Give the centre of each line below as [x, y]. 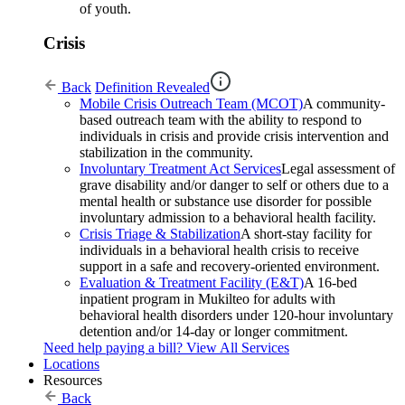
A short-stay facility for [306, 234]
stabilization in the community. [166, 153]
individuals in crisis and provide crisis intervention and [234, 137]
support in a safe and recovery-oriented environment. [230, 267]
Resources [73, 381]
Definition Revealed [152, 88]
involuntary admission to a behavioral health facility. [228, 218]
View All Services [238, 348]
